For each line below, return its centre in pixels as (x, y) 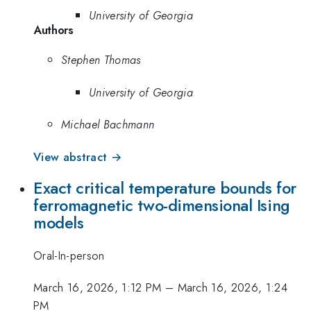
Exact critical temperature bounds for (165, 188)
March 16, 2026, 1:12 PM (98, 288)
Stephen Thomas (101, 60)
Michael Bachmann (108, 125)
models (59, 223)
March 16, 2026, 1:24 (233, 288)
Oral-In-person (69, 255)
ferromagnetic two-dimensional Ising (162, 206)
